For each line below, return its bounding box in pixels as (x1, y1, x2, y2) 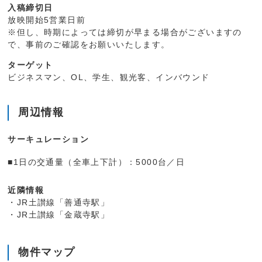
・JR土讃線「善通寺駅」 (8, 198, 110, 208)
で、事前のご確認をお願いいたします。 (8, 40, 170, 50)
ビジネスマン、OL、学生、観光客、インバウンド (8, 73, 210, 82)
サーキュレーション (8, 135, 89, 144)
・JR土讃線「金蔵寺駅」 (8, 210, 110, 220)
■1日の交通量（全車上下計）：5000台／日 (8, 157, 185, 167)
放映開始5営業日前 (8, 15, 86, 25)
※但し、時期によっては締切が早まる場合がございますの (8, 27, 242, 37)
